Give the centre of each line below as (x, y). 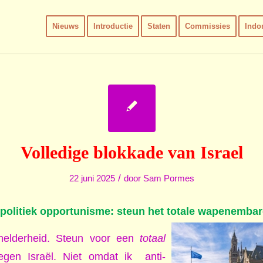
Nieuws (65, 26)
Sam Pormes (168, 178)
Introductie (113, 26)
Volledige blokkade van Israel (131, 152)
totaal (153, 238)
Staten (159, 26)
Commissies (207, 26)
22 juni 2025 (92, 178)
